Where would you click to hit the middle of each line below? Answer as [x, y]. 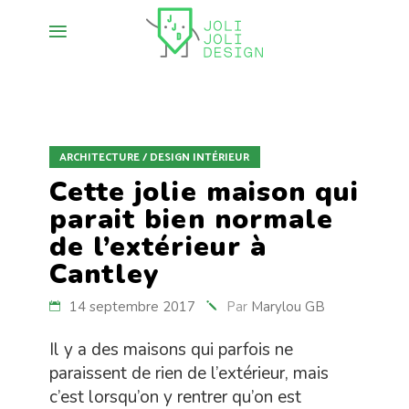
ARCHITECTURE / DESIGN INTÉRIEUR [154, 157]
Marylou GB [288, 307]
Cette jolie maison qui [204, 192]
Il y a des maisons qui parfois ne [171, 350]
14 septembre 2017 [132, 307]
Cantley [105, 274]
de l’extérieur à [158, 247]
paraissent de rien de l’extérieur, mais [189, 373]
